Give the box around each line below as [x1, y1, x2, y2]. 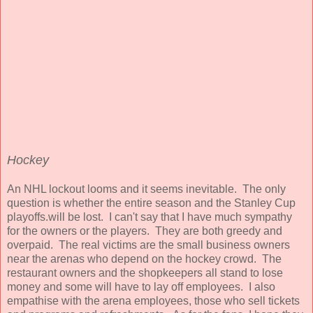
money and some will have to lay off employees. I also [7, 280, 275, 293]
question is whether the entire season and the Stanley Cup [7, 196, 296, 209]
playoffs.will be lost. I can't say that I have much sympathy [7, 210, 292, 223]
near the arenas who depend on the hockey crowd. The [7, 252, 282, 265]
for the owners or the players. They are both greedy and [7, 224, 282, 237]
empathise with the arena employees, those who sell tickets [7, 294, 300, 307]
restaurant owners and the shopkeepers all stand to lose [7, 266, 283, 279]
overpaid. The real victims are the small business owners [7, 238, 290, 251]
